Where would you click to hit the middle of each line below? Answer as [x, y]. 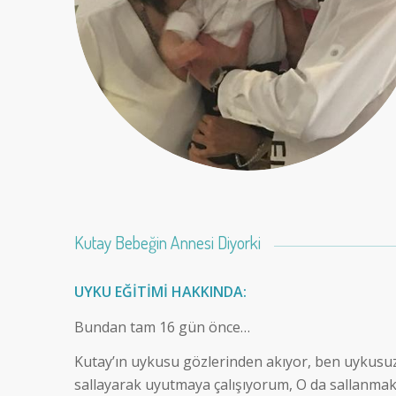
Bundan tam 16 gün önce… [162, 327]
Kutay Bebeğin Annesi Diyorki [167, 242]
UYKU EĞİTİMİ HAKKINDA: [160, 291]
